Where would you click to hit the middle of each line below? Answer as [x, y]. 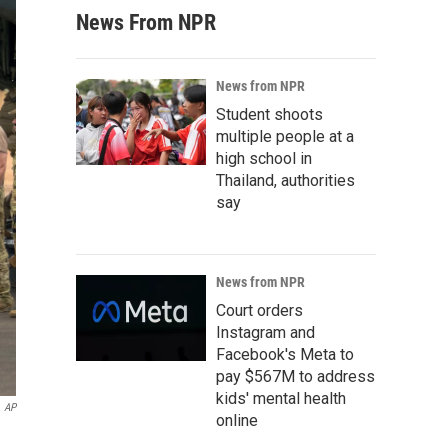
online [237, 420]
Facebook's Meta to [285, 354]
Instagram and [265, 332]
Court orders [259, 310]
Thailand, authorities [285, 180]
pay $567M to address [295, 376]
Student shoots [269, 114]
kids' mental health [281, 398]
